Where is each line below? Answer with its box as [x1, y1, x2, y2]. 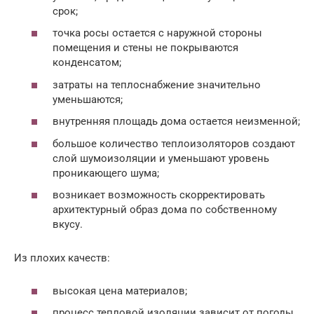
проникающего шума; [53, 166, 159, 179]
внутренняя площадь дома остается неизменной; [53, 115, 300, 128]
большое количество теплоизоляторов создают [53, 137, 295, 150]
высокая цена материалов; [53, 284, 187, 297]
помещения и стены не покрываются [53, 41, 238, 54]
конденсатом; [53, 56, 121, 69]
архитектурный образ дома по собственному [53, 203, 277, 216]
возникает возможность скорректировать [53, 189, 265, 201]
